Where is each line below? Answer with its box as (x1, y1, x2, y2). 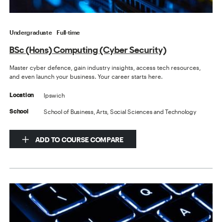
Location (9, 92, 34, 99)
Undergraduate (9, 29, 52, 36)
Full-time (56, 29, 80, 36)
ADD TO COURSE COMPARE (34, 135, 123, 144)
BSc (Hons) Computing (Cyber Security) (9, 44, 167, 56)
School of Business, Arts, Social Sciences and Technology (44, 108, 196, 115)
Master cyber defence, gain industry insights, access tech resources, (9, 64, 201, 71)
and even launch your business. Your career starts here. (9, 73, 163, 80)
